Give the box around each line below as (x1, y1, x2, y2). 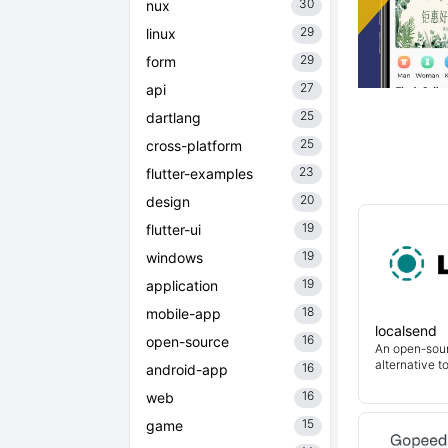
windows (146, 249, 203, 266)
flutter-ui (146, 221, 201, 238)
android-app (146, 361, 228, 378)
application (146, 277, 218, 294)
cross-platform (146, 137, 242, 154)
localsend (375, 322, 437, 339)
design (146, 193, 190, 210)
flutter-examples (146, 165, 253, 182)
